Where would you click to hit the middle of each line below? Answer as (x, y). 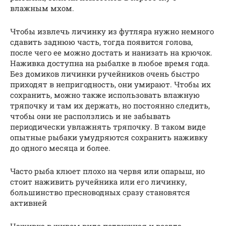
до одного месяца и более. (60, 148)
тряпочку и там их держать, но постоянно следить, (110, 105)
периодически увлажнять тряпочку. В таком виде (108, 126)
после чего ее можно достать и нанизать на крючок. (111, 52)
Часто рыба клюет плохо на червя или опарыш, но (107, 171)
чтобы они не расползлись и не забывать (90, 116)
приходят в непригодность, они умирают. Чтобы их (110, 84)
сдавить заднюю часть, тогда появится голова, (101, 42)
